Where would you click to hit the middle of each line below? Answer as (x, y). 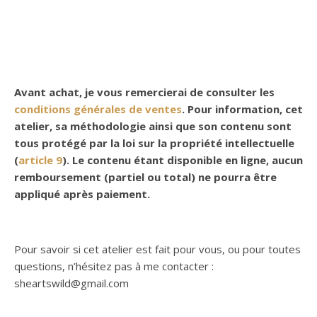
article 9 (40, 160)
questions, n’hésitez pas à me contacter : (114, 266)
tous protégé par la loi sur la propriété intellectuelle (154, 143)
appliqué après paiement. (82, 194)
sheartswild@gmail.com (71, 283)
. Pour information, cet (242, 109)
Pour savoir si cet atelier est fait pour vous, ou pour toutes (157, 249)
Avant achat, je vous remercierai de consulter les (144, 92)
